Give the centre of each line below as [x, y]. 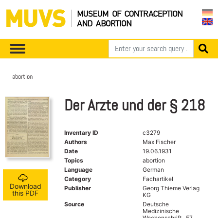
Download [25, 186]
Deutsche [155, 204]
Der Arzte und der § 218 [135, 105]
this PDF [25, 193]
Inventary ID [81, 132]
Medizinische [161, 211]
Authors [76, 142]
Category [78, 179]
